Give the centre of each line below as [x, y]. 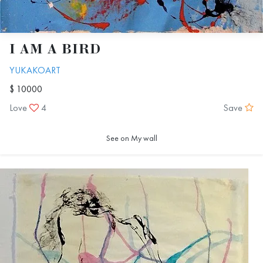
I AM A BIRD [55, 50]
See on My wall [131, 138]
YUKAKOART [35, 70]
